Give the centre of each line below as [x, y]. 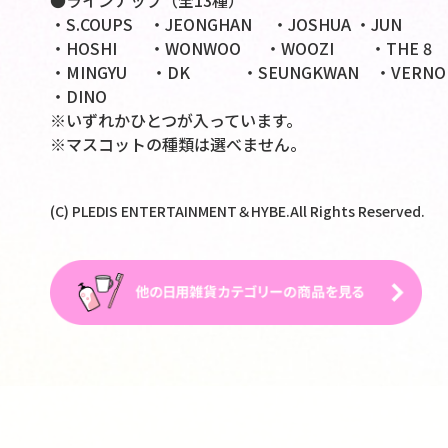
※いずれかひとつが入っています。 [175, 120]
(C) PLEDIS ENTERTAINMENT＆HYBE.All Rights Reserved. [237, 211]
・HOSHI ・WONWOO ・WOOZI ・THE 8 [240, 48]
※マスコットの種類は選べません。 [177, 144]
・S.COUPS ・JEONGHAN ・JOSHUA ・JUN [225, 24]
